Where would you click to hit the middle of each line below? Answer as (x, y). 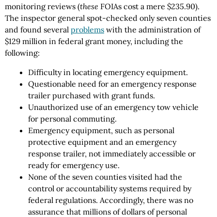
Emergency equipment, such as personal (101, 130)
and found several (38, 30)
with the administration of (152, 30)
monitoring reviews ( (42, 6)
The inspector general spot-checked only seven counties (108, 18)
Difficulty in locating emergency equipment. (108, 72)
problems (87, 30)
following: (22, 53)
